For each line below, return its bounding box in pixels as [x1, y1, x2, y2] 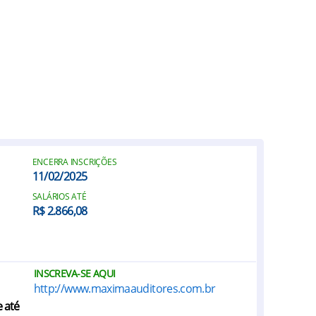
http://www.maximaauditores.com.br [33, 281, 216, 296]
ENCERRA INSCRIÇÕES [32, 156, 117, 168]
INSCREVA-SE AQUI [33, 267, 116, 280]
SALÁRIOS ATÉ [32, 190, 87, 202]
